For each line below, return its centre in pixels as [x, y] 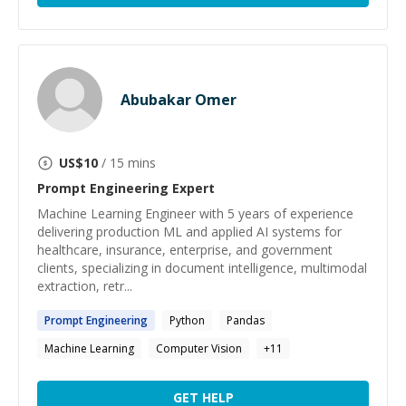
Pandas [246, 320]
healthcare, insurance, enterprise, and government [185, 250]
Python [187, 320]
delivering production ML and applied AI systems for [189, 232]
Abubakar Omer [179, 100]
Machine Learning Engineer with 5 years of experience [195, 213]
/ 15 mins [127, 163]
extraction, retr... [85, 286]
